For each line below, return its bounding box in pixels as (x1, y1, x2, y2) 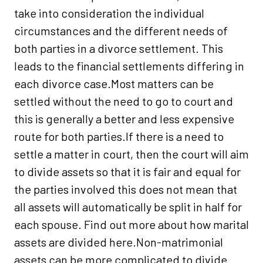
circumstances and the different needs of (14, 23, 228, 38)
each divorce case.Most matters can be (14, 76, 214, 91)
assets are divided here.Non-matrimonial (14, 235, 223, 249)
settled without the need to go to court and (14, 94, 233, 109)
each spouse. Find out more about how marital (14, 217, 249, 232)
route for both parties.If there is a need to (14, 129, 224, 144)
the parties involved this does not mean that (14, 182, 237, 197)
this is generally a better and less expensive (14, 112, 234, 126)
